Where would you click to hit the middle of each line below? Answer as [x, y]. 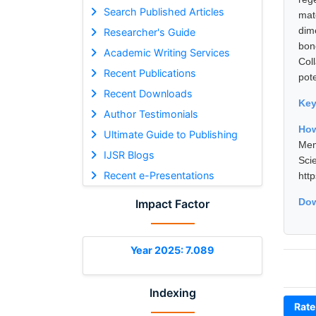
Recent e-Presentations [159, 175]
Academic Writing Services [166, 52]
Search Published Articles [164, 11]
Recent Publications [150, 73]
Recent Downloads [148, 93]
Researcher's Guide [149, 32]
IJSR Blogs [129, 154]
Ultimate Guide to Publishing [170, 134]
